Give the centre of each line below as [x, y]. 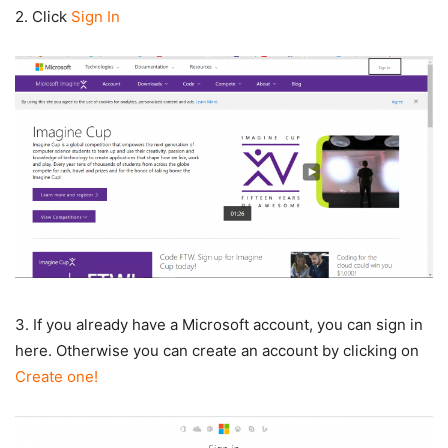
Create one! [56, 377]
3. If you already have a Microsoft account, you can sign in [219, 325]
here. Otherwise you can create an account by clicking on [217, 351]
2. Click [43, 16]
